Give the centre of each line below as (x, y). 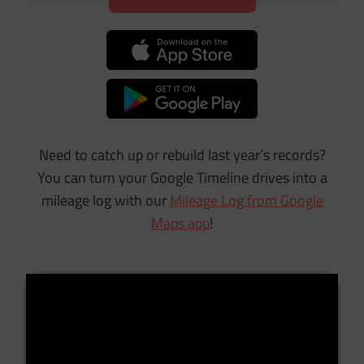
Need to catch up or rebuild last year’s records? (182, 154)
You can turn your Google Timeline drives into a (182, 177)
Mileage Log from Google (246, 200)
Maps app (180, 223)
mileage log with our (105, 200)
